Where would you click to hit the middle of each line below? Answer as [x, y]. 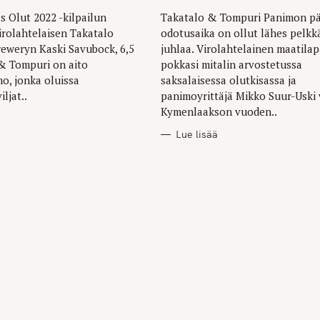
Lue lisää [197, 135]
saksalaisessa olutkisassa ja [228, 80]
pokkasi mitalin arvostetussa [231, 65]
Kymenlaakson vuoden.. [219, 112]
